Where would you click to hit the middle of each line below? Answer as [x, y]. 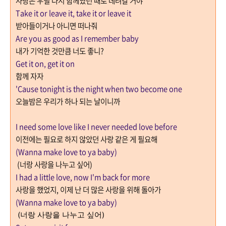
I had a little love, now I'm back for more [83, 177]
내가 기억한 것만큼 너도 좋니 [58, 51]
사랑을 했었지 [36, 189]
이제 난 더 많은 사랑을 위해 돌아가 [110, 189]
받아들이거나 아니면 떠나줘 [57, 25]
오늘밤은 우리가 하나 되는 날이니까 [68, 101]
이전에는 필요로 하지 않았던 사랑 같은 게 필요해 [87, 139]
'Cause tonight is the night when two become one [99, 89]
